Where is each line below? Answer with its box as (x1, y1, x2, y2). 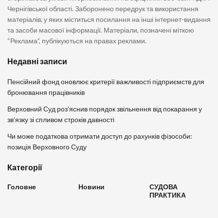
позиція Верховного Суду (7, 142, 87, 151)
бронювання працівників (7, 88, 85, 96)
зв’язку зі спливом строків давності (7, 115, 114, 124)
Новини (78, 182, 105, 191)
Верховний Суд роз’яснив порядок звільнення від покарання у (7, 104, 202, 113)
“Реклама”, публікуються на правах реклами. (7, 36, 146, 45)
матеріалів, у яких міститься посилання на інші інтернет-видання (7, 15, 211, 23)
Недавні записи (7, 56, 67, 66)
